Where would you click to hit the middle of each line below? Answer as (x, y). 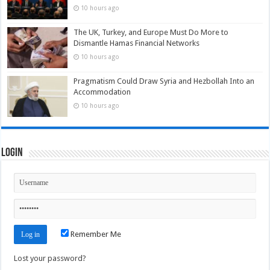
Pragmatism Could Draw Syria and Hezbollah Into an (164, 81)
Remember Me (95, 234)
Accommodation (102, 92)
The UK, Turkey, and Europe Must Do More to (151, 32)
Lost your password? (50, 259)
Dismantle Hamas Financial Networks (137, 43)
